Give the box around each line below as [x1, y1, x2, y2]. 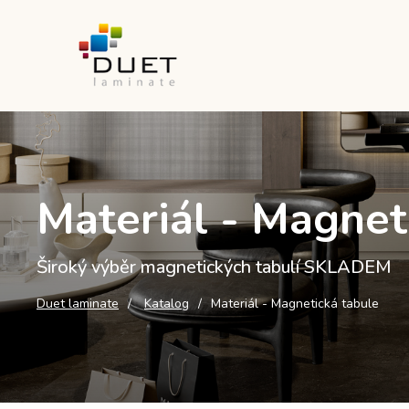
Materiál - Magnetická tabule [211, 295, 379, 312]
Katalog [144, 295, 189, 312]
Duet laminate [37, 295, 119, 312]
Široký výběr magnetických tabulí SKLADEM [37, 255, 392, 279]
